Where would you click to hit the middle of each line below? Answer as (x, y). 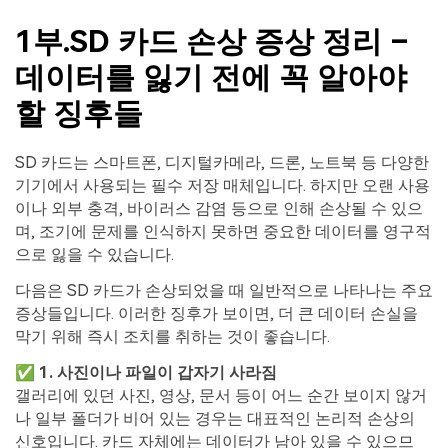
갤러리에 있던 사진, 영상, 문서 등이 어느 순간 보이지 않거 (221, 395)
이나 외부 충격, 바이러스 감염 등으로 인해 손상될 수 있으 (219, 209)
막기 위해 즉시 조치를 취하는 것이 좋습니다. (172, 337)
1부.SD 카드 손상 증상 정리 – (212, 42)
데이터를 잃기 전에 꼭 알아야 (211, 78)
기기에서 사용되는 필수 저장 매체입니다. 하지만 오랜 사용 (222, 186)
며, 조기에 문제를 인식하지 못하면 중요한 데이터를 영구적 (223, 232)
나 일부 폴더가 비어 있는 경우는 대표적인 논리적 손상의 (215, 418)
